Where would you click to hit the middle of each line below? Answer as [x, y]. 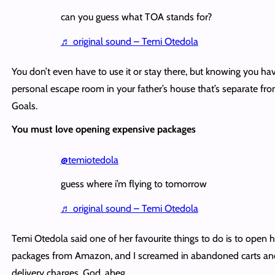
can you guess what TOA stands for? [136, 17]
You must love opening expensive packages [103, 129]
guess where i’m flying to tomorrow [134, 184]
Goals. [24, 106]
